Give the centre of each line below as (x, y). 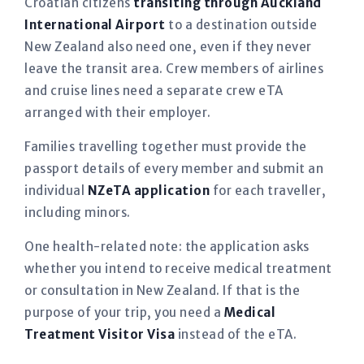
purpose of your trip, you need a (124, 312)
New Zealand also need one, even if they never (168, 47)
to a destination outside (241, 25)
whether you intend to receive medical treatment (178, 269)
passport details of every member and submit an (174, 169)
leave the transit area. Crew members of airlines (174, 69)
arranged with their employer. (118, 113)
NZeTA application (148, 191)
